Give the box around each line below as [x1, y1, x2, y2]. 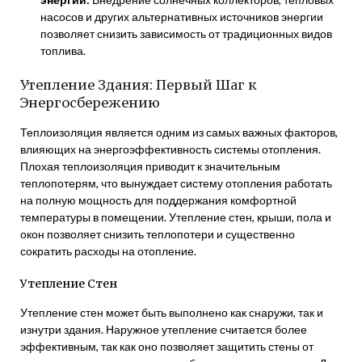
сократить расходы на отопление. [20, 244, 196, 258]
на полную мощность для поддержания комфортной [20, 193, 297, 207]
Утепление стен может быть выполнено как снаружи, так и [20, 305, 323, 319]
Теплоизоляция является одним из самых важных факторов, [20, 125, 338, 139]
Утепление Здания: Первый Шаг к [20, 77, 257, 93]
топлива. [40, 44, 86, 57]
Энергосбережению [20, 95, 160, 111]
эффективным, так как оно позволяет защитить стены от [20, 339, 314, 353]
